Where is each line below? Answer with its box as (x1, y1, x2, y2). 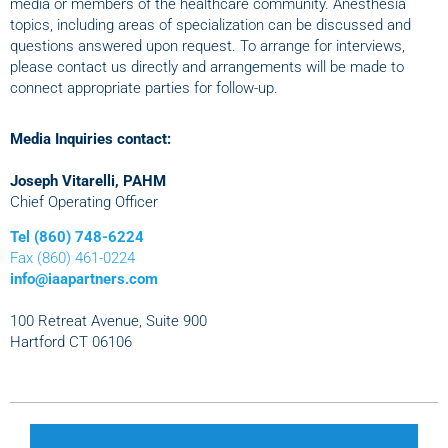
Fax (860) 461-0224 (10, 249, 135, 268)
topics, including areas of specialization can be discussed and (10, 16, 411, 35)
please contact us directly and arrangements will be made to (10, 58, 404, 77)
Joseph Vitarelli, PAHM (10, 172, 166, 191)
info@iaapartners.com (10, 270, 158, 289)
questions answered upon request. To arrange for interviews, (10, 37, 405, 56)
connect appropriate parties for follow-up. (10, 79, 278, 98)
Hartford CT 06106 (10, 333, 132, 352)
